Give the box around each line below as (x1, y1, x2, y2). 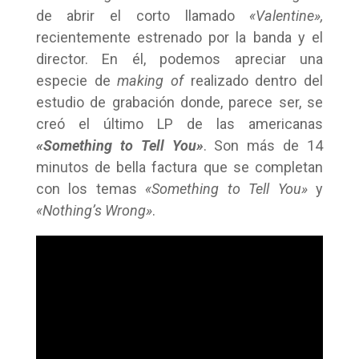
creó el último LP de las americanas (35, 115, 324, 132)
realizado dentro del (184, 72, 324, 89)
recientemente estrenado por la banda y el (35, 29, 324, 46)
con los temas (35, 180, 146, 197)
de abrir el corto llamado (35, 7, 250, 24)
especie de (35, 72, 118, 89)
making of (117, 72, 184, 89)
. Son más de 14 (203, 137, 324, 154)
